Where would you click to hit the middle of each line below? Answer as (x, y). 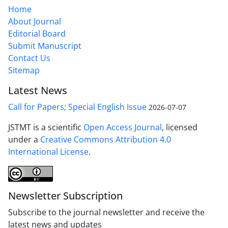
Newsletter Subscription (65, 195)
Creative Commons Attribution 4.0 (106, 139)
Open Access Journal (123, 127)
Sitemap (24, 70)
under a (24, 139)
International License (48, 151)
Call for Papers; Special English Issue (77, 107)
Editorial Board (37, 33)
